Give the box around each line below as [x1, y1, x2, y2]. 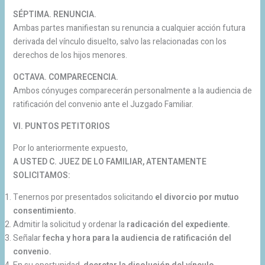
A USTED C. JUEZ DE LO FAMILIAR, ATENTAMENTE [12, 155, 206, 168]
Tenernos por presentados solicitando [12, 190, 155, 203]
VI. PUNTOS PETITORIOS [12, 119, 110, 132]
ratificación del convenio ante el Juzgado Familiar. [12, 98, 193, 111]
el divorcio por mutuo [154, 190, 239, 203]
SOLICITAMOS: [12, 169, 70, 182]
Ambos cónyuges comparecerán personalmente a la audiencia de [12, 84, 252, 97]
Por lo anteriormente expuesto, [12, 141, 128, 154]
